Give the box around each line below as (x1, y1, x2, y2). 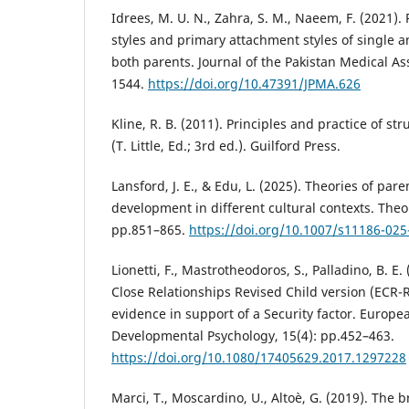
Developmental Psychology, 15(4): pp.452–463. (111, 326, 394, 344)
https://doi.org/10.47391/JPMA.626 (148, 74, 361, 92)
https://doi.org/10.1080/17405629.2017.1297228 (111, 348, 406, 366)
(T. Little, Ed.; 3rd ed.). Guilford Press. (111, 136, 341, 154)
